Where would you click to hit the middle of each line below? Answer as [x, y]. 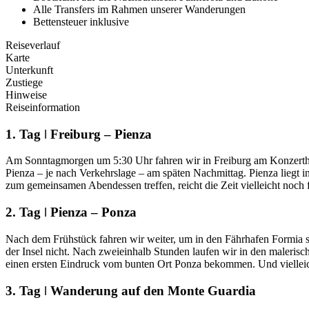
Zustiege [24, 82]
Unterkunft [29, 70]
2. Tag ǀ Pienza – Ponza [71, 212]
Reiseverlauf [33, 45]
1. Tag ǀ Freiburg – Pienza [79, 134]
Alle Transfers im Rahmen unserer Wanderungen [139, 9]
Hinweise [26, 94]
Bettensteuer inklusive [81, 21]
